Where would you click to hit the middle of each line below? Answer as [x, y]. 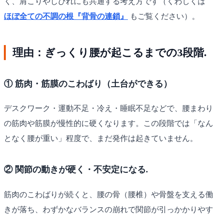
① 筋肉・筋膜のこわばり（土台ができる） [88, 84]
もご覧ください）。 [164, 16]
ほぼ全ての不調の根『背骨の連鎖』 [66, 16]
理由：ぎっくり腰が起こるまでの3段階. [110, 52]
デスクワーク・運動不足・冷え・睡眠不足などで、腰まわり [108, 108]
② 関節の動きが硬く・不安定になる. [76, 170]
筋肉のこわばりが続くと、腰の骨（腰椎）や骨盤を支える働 [108, 194]
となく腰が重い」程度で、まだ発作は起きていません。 [101, 139]
